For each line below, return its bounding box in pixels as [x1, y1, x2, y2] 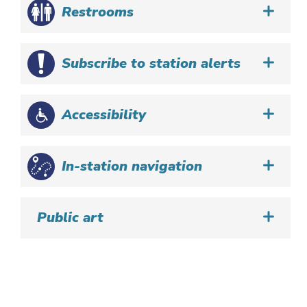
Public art [37, 208, 104, 228]
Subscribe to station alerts [62, 54, 241, 73]
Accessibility [62, 106, 147, 125]
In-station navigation [62, 157, 203, 176]
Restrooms [62, 3, 134, 22]
